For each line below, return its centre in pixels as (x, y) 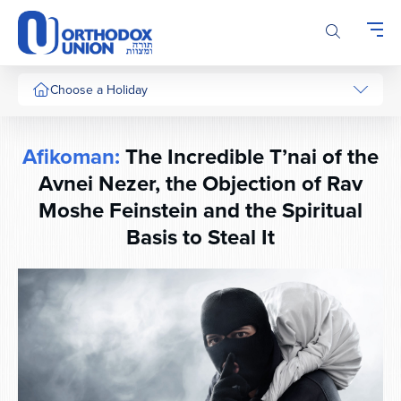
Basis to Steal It (200, 237)
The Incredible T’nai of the (249, 157)
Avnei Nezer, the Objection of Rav (200, 183)
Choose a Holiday (99, 89)
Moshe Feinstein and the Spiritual (200, 210)
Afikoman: (71, 157)
